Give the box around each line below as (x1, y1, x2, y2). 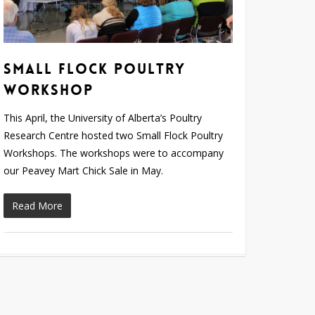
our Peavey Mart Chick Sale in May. (4, 163, 164, 177)
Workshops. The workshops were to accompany (4, 146, 224, 160)
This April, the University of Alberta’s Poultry (4, 110, 202, 124)
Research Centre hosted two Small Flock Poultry (4, 128, 224, 142)
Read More (12, 198, 63, 212)
